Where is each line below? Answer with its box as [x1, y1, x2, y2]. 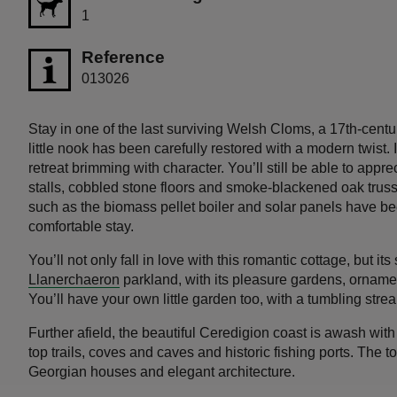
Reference [82, 47, 165, 66]
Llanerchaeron [28, 271, 120, 287]
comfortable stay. [28, 218, 141, 234]
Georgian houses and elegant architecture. [28, 363, 295, 379]
